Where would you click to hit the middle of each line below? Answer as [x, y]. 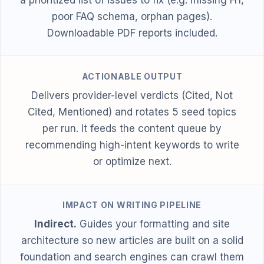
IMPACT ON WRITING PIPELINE [132, 204]
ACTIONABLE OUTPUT [132, 76]
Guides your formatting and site [153, 224]
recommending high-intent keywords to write [132, 145]
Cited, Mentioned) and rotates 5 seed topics [132, 112]
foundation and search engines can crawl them [132, 257]
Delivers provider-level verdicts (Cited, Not [132, 95]
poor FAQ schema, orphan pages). [132, 16]
